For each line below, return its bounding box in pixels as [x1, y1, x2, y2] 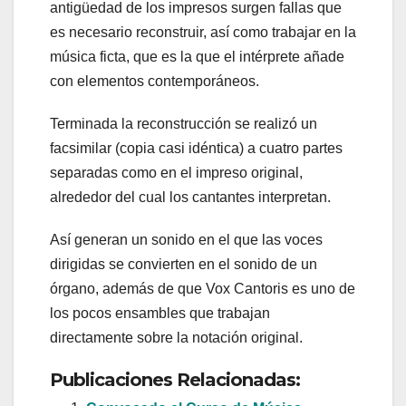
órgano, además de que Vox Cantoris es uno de [50, 281, 355, 297]
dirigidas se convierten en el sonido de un [50, 256, 317, 273]
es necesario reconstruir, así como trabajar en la [50, 24, 356, 41]
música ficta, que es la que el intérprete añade [50, 49, 344, 65]
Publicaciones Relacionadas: [50, 369, 300, 391]
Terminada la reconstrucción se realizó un [50, 116, 317, 132]
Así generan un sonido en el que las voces [50, 232, 323, 248]
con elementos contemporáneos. [50, 73, 259, 90]
